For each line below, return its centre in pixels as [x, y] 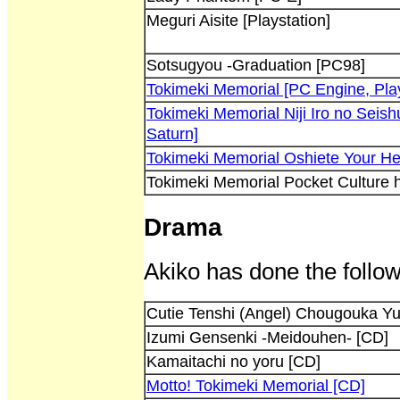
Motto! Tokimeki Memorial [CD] [256, 386]
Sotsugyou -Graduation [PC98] [256, 65]
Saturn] [172, 134]
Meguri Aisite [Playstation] [238, 21]
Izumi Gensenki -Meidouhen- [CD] [267, 338]
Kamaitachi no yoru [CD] [233, 362]
